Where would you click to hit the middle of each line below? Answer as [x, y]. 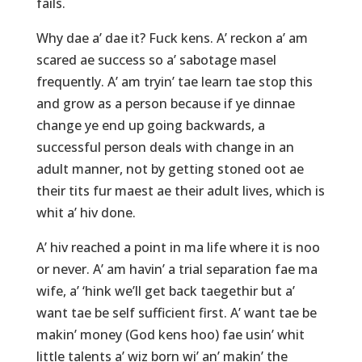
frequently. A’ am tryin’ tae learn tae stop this [174, 82]
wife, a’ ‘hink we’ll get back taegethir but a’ [165, 291]
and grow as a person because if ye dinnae [165, 104]
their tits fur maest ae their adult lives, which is [180, 191]
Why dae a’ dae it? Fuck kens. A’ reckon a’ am [172, 38]
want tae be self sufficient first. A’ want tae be [176, 313]
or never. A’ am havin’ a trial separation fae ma [177, 269]
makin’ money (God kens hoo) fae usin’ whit [170, 335]
